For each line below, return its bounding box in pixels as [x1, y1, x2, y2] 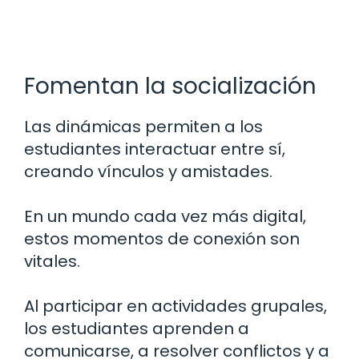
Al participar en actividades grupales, [24, 294, 327, 317]
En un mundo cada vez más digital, [24, 204, 306, 228]
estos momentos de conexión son [24, 227, 300, 250]
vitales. [24, 249, 80, 272]
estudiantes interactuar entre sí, [24, 137, 285, 160]
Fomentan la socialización [24, 70, 317, 102]
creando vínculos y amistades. [24, 159, 272, 183]
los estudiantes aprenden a [24, 317, 249, 340]
